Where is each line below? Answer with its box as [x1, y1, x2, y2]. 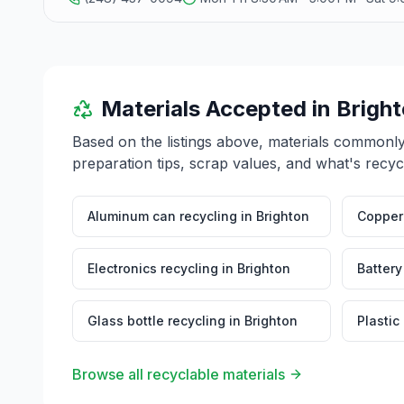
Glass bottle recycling [87, 313, 225, 328]
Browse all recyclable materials [72, 365, 285, 383]
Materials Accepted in [101, 96, 336, 122]
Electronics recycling [87, 261, 218, 276]
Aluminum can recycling [87, 208, 237, 224]
